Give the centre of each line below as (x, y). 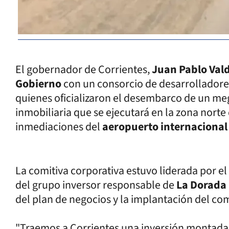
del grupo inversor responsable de (96, 185)
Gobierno (38, 84)
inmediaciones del (59, 127)
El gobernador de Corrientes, (84, 69)
